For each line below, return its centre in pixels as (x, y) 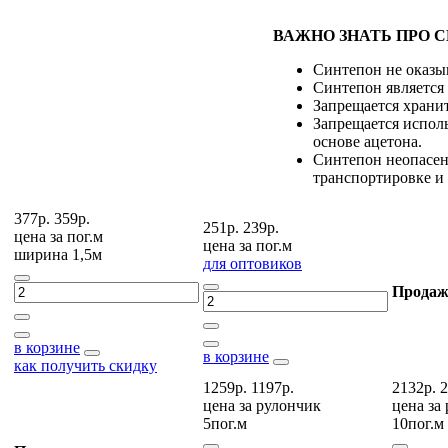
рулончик (286, 405)
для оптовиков (252, 263)
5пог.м (225, 423)
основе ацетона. (367, 141)
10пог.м (418, 423)
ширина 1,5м (58, 254)
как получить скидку (85, 365)
